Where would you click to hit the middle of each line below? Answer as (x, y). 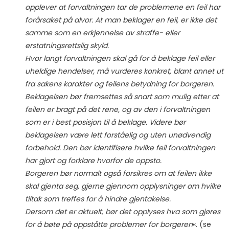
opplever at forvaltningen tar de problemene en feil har (122, 7)
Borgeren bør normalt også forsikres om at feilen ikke (118, 174)
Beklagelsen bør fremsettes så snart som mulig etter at (122, 97)
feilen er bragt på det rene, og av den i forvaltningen (117, 110)
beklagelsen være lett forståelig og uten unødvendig (118, 135)
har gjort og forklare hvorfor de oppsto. (93, 161)
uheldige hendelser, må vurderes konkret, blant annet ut (124, 71)
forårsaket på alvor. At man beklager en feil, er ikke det (121, 20)
